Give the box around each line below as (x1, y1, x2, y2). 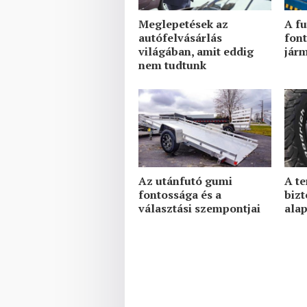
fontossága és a (138, 187, 221, 203)
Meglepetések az (138, 16, 228, 32)
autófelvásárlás (138, 30, 222, 46)
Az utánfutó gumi (138, 173, 232, 189)
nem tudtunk (138, 58, 206, 73)
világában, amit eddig (138, 44, 254, 60)
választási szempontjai (138, 201, 260, 217)
